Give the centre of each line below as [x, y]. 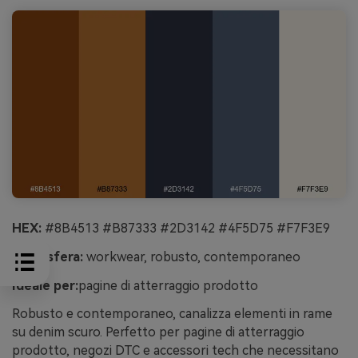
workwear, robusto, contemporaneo [192, 257]
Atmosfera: [48, 257]
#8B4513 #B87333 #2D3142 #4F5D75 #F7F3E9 [186, 228]
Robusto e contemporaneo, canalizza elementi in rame [172, 314]
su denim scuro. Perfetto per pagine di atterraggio [158, 332]
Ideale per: [45, 285]
